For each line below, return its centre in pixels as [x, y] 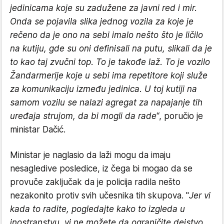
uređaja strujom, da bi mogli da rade [83, 116]
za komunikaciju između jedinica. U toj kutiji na [103, 89]
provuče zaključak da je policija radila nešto [95, 182]
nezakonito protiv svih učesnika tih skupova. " [99, 195]
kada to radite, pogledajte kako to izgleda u [97, 209]
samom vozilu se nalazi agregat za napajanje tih [106, 102]
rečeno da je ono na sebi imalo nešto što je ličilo [106, 35]
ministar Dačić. [38, 129]
